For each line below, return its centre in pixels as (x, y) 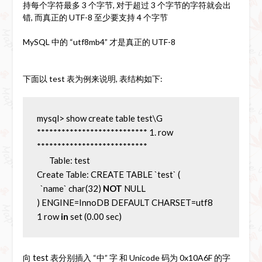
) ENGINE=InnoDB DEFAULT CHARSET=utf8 (125, 202)
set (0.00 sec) (95, 216)
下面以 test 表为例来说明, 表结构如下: (92, 78)
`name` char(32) (71, 188)
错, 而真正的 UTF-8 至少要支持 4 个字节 (95, 17)
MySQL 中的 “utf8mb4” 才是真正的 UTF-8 (99, 42)
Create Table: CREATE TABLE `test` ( (108, 174)
